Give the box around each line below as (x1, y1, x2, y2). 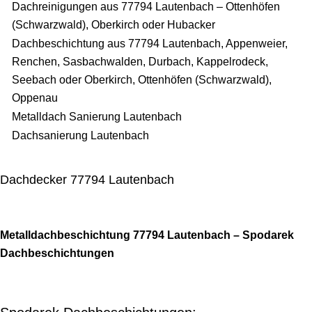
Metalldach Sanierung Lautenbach (12, 111, 182, 123)
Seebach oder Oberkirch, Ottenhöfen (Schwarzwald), (12, 74, 272, 86)
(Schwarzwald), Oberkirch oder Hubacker (12, 19, 215, 31)
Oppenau (12, 92, 58, 104)
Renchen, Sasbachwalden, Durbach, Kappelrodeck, (12, 56, 268, 68)
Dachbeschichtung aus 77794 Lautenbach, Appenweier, (12, 38, 288, 49)
